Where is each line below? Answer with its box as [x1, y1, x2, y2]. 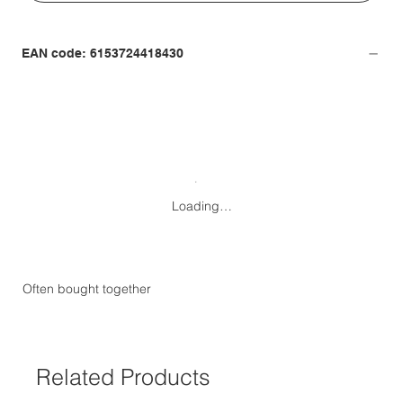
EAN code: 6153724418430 [22, 46, 184, 61]
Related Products [36, 363, 210, 390]
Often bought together [22, 281, 152, 298]
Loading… [171, 198, 232, 215]
